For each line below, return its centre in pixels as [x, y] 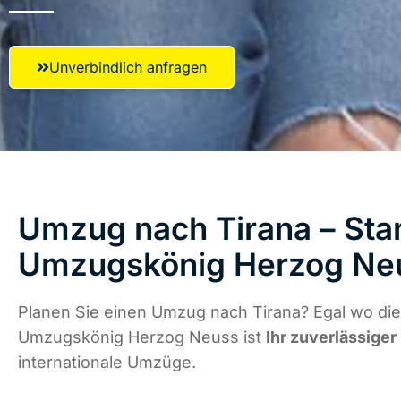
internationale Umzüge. [107, 363]
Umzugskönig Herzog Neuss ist [142, 337]
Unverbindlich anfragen [128, 67]
